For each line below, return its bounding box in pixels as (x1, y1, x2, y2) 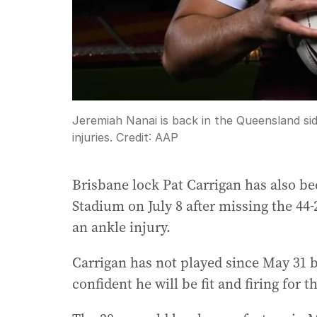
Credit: (113, 129, 155, 144)
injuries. (72, 129, 113, 144)
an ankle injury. (72, 217, 171, 237)
